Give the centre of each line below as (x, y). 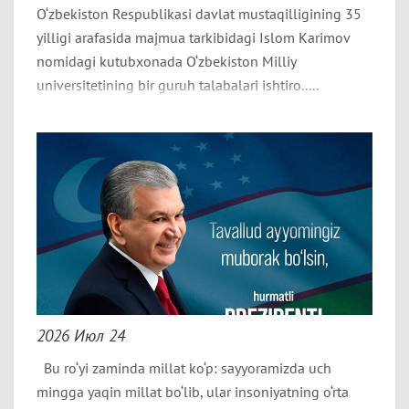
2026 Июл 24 (81, 336)
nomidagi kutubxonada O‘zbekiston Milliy (166, 61)
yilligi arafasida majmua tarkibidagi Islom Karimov (193, 37)
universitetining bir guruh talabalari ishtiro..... (178, 85)
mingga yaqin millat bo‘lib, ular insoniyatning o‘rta (193, 392)
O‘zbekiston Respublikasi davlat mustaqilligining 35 (199, 14)
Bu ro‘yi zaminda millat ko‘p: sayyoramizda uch (184, 368)
